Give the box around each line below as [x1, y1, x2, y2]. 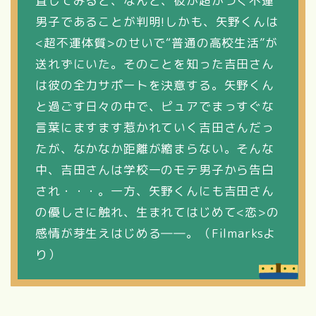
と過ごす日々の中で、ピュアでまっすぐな [35, 98, 274, 115]
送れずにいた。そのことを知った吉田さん [35, 56, 274, 73]
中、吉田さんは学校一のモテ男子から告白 [35, 162, 274, 178]
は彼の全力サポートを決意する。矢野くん [35, 77, 274, 94]
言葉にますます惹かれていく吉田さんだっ [35, 119, 274, 136]
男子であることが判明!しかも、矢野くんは [35, 13, 279, 30]
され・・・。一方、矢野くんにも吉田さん [35, 183, 274, 200]
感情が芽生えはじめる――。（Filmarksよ [35, 225, 276, 242]
